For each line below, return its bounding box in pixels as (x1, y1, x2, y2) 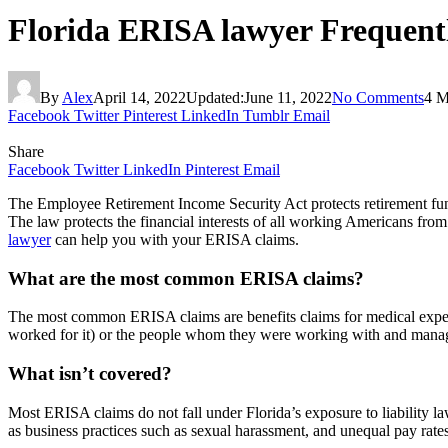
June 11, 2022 (244, 88, 332, 106)
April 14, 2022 (93, 88, 186, 106)
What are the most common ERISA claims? (8, 267, 364, 289)
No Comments (332, 88, 424, 106)
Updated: (186, 88, 244, 106)
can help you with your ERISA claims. (51, 230, 299, 248)
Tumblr (243, 106, 289, 124)
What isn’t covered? (8, 363, 172, 385)
